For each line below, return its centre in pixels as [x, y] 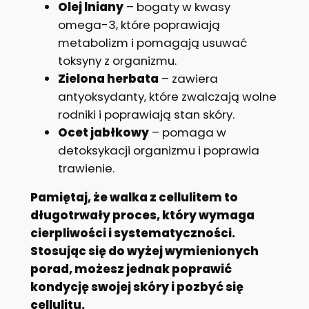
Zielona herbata [108, 78]
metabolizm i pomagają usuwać [152, 42]
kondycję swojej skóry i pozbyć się [137, 287]
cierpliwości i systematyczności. [132, 233]
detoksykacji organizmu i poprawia [158, 150]
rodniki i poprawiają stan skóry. [146, 114]
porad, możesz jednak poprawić [131, 269]
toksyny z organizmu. [117, 60]
